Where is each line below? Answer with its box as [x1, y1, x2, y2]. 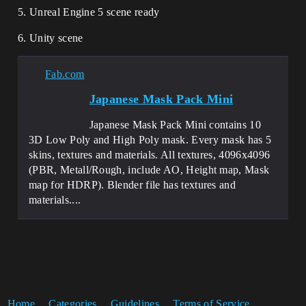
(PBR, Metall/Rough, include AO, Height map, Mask [29, 164, 270, 176]
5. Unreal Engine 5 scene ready [18, 6, 160, 18]
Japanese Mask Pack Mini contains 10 [89, 119, 261, 130]
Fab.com [45, 68, 85, 80]
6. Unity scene [18, 32, 83, 44]
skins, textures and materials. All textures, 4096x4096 [29, 149, 270, 161]
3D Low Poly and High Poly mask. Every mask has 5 [29, 134, 272, 145]
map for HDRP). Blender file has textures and [29, 179, 236, 191]
